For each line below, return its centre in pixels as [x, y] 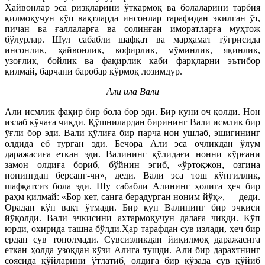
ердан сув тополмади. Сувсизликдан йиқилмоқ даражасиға [132, 239]
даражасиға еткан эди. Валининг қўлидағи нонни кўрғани [132, 154]
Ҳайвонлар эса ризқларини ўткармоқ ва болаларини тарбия [132, 7]
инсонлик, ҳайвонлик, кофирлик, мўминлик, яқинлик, [132, 50]
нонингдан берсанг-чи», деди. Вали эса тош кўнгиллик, [132, 175]
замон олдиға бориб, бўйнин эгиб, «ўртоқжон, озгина [132, 164]
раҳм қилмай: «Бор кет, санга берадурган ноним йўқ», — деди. [132, 196]
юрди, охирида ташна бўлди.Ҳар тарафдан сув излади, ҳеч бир [132, 228]
